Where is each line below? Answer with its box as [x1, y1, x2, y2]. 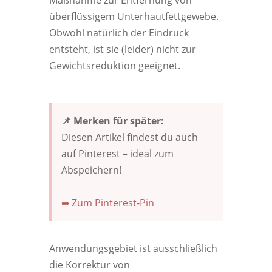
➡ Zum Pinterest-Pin [61, 196, 154, 209]
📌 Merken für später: [61, 114, 164, 127]
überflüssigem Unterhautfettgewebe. [49, 10, 219, 23]
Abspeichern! [61, 163, 121, 177]
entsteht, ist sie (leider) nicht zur [49, 42, 196, 56]
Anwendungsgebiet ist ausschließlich [49, 242, 217, 255]
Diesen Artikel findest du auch [61, 131, 198, 144]
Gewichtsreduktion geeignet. [49, 59, 180, 72]
